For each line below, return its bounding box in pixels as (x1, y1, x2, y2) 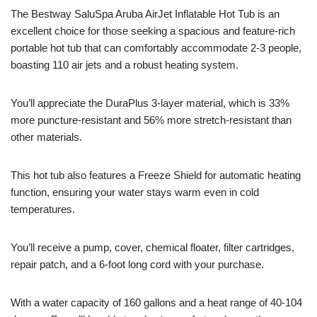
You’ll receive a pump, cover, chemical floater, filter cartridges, (11, 241, 294, 254)
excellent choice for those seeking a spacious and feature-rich (11, 25, 295, 38)
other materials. (11, 131, 82, 144)
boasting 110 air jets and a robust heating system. (11, 59, 238, 71)
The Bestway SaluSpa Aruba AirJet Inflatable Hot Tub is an (11, 8, 279, 21)
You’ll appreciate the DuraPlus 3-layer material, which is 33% (11, 97, 289, 110)
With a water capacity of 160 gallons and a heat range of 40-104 (11, 296, 302, 309)
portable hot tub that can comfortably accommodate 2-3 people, (11, 42, 301, 54)
